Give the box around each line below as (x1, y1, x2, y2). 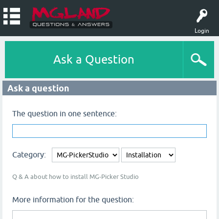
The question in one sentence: (12, 109, 117, 118)
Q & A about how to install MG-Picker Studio (12, 173, 139, 180)
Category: (12, 150, 52, 159)
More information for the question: (12, 195, 134, 204)
